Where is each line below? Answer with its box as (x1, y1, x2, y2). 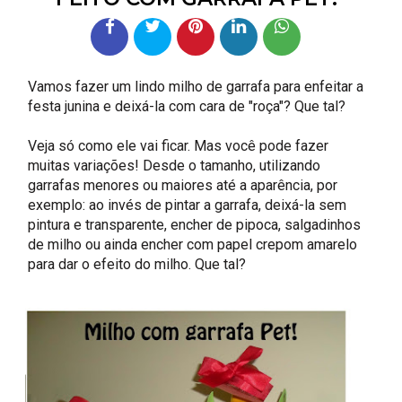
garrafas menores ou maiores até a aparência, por (28, 176, 338, 194)
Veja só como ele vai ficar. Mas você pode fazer (28, 136, 329, 154)
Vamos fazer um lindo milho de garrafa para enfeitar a (28, 77, 364, 95)
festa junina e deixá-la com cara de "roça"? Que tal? (28, 97, 346, 115)
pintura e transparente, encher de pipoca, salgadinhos (28, 215, 362, 233)
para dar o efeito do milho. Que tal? (28, 255, 247, 273)
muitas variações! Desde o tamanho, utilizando (28, 156, 321, 174)
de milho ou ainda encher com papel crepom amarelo (28, 235, 358, 253)
